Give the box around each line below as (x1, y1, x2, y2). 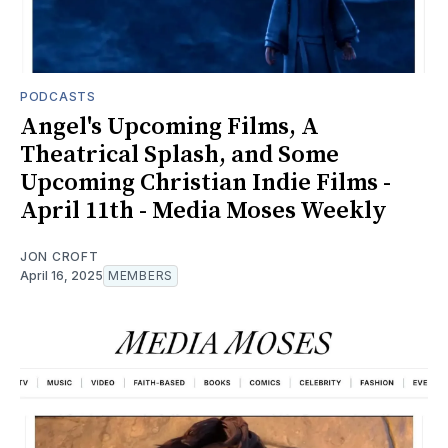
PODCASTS (20, 88, 96, 104)
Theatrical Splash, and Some (20, 139, 339, 170)
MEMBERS (108, 267, 173, 283)
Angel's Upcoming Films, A (20, 111, 319, 142)
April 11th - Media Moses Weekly (20, 195, 387, 226)
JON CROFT (20, 248, 99, 264)
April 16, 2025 (20, 267, 103, 283)
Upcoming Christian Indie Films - (20, 167, 391, 198)
